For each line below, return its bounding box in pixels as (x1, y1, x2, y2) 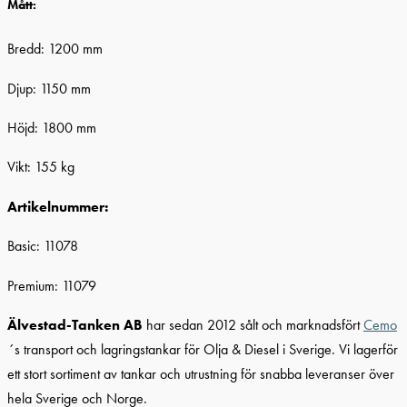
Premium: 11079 (7, 275, 96, 295)
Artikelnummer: (7, 196, 108, 216)
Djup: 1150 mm (7, 78, 91, 98)
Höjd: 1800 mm (7, 117, 96, 137)
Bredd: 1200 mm (7, 39, 103, 59)
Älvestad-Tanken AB (7, 314, 143, 334)
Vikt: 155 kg (7, 157, 74, 177)
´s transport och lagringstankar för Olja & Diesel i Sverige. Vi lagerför (7, 339, 398, 359)
